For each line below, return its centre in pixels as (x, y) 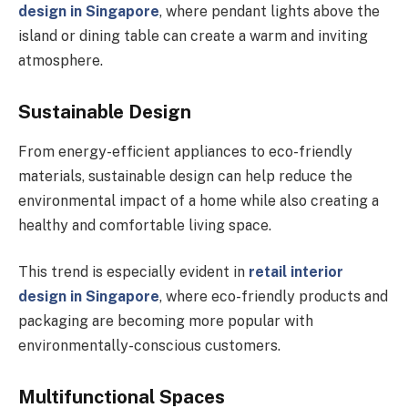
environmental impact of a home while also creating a (199, 200)
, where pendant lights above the (270, 11)
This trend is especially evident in (133, 272)
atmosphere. (61, 60)
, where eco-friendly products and (274, 297)
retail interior (296, 272)
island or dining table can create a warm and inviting (193, 36)
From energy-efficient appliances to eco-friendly (185, 151)
